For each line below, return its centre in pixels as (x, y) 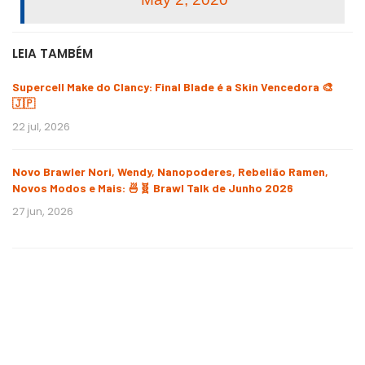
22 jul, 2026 (41, 126)
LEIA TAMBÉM (53, 53)
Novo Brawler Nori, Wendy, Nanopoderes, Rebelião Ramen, (170, 171)
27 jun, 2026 (43, 211)
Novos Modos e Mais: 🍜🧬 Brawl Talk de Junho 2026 (153, 187)
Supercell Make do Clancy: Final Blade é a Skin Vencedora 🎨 (173, 86)
